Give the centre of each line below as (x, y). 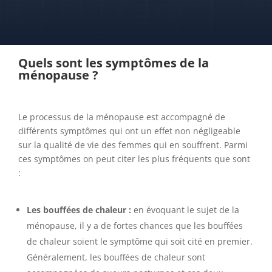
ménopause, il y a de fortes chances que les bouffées (134, 226)
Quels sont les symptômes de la (113, 63)
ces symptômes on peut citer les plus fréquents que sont (134, 159)
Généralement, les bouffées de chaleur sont (116, 257)
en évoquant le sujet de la (186, 210)
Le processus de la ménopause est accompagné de (121, 117)
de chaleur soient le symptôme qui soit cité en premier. (139, 242)
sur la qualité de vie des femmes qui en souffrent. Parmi (133, 145)
